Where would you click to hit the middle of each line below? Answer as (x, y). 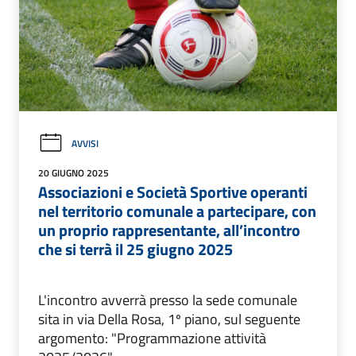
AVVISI (85, 143)
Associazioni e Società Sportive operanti (173, 192)
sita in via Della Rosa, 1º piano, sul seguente (169, 319)
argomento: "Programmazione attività (152, 338)
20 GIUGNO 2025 (74, 172)
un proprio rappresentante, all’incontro (169, 230)
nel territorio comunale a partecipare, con (177, 211)
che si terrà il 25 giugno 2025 (135, 249)
